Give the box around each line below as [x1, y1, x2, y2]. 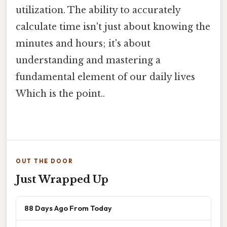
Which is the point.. [16, 88, 105, 100]
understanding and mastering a [16, 55, 161, 66]
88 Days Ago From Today [24, 203, 112, 213]
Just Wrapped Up [16, 173, 108, 186]
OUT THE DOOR [16, 158, 73, 165]
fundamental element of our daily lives [16, 71, 195, 83]
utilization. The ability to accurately [16, 5, 180, 16]
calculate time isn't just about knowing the [16, 21, 210, 33]
